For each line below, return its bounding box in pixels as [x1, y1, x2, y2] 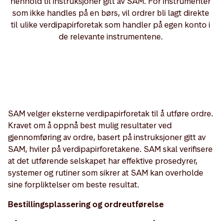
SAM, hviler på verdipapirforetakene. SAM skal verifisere [8, 144, 213, 154]
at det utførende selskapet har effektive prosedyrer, [8, 155, 197, 166]
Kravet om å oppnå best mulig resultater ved [8, 120, 172, 131]
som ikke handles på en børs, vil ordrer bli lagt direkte [12, 7, 209, 18]
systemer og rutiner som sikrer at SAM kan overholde [8, 167, 203, 178]
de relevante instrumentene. [58, 31, 163, 42]
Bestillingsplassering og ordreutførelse [8, 199, 164, 210]
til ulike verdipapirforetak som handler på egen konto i [11, 19, 210, 30]
